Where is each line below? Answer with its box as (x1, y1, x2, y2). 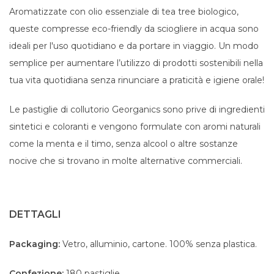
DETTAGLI (9, 209, 61, 220)
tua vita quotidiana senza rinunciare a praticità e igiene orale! (9, 75, 264, 86)
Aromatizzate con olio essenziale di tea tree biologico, (9, 6, 239, 17)
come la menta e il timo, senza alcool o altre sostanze (9, 138, 238, 149)
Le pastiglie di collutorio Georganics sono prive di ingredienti (9, 104, 265, 115)
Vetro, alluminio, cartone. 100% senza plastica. (60, 239, 257, 250)
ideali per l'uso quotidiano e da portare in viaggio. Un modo (9, 40, 259, 51)
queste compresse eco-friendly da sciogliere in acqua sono (9, 23, 259, 34)
